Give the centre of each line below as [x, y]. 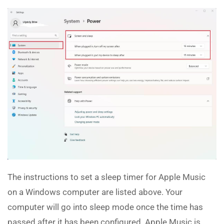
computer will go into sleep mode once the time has [105, 207]
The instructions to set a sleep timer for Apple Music [106, 177]
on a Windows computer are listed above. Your [95, 192]
